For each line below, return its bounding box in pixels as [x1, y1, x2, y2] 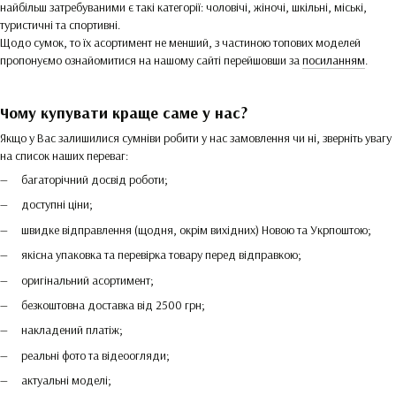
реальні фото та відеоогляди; [21, 346, 170, 363]
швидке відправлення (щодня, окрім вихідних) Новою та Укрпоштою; [21, 221, 371, 238]
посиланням [302, 52, 365, 69]
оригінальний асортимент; [21, 271, 154, 288]
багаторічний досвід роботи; [21, 171, 168, 187]
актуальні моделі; [21, 372, 111, 389]
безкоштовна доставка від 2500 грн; [21, 296, 205, 313]
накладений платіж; [21, 322, 123, 339]
